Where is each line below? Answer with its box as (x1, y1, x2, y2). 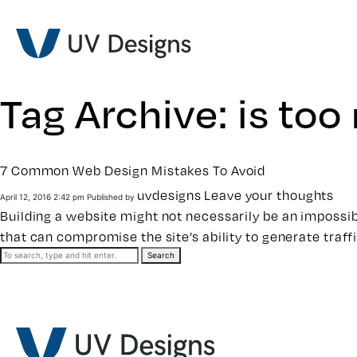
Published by (87, 192, 137, 202)
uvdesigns (137, 187, 202, 203)
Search (147, 250, 175, 260)
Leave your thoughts (204, 187, 335, 203)
